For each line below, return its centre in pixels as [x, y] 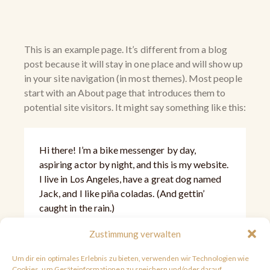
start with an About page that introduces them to [125, 93]
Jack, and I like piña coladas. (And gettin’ [122, 193]
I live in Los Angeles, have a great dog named [130, 179]
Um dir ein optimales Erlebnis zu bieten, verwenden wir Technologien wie [131, 258]
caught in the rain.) [77, 208]
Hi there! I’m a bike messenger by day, [118, 150]
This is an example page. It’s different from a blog [126, 49]
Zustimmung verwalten [135, 234]
